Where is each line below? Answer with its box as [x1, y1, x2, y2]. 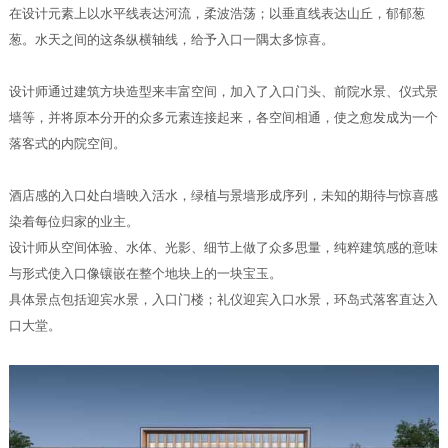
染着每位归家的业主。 [8, 214, 139, 229]
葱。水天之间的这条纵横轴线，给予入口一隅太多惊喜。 [8, 32, 334, 47]
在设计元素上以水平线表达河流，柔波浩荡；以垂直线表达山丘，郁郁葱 [8, 6, 425, 21]
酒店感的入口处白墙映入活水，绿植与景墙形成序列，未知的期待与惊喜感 [8, 188, 438, 203]
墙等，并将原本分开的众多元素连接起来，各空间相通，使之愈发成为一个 [8, 110, 438, 125]
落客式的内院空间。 [8, 136, 126, 151]
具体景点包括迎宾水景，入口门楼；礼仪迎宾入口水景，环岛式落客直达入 [8, 292, 438, 307]
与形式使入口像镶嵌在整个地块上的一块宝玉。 [8, 266, 282, 281]
